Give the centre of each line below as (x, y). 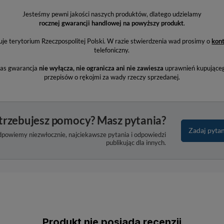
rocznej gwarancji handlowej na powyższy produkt (111, 23)
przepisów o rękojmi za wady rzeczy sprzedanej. (112, 77)
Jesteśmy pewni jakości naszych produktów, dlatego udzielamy (112, 14)
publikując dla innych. (136, 142)
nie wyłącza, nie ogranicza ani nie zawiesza (101, 68)
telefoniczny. (112, 50)
